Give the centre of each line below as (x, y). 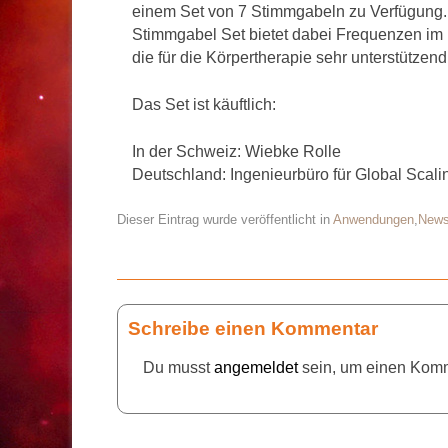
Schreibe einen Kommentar (253, 328)
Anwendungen (374, 219)
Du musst (179, 367)
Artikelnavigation (185, 255)
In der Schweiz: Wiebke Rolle (237, 151)
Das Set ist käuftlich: (204, 104)
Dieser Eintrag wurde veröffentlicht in (225, 219)
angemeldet (256, 367)
